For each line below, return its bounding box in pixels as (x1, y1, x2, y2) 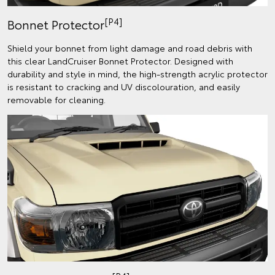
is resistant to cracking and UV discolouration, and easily (7, 80, 240, 93)
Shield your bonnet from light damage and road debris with (7, 42, 252, 55)
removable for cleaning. (7, 93, 106, 106)
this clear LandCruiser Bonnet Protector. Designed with (7, 55, 233, 68)
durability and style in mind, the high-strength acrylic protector (7, 68, 268, 80)
